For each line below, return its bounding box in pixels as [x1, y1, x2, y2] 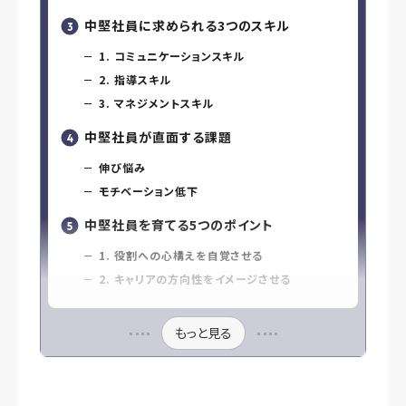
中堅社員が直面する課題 [84, 127, 232, 146]
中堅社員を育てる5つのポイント [84, 215, 275, 234]
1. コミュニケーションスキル [99, 47, 246, 63]
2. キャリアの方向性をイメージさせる [99, 270, 292, 286]
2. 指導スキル [99, 71, 171, 87]
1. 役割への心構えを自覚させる [99, 246, 264, 263]
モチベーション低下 [99, 182, 198, 198]
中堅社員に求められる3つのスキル [84, 15, 291, 34]
